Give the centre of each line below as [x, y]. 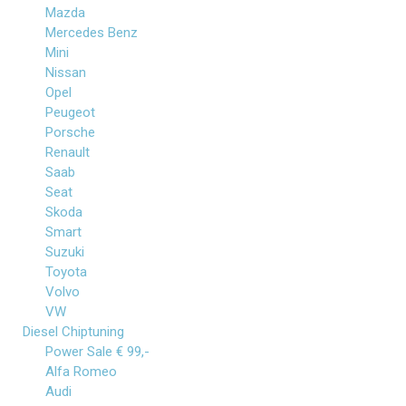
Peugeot [70, 112]
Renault [68, 152]
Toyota [66, 272]
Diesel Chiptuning [73, 332]
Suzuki [65, 252]
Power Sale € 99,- [97, 352]
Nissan [66, 72]
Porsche [70, 132]
